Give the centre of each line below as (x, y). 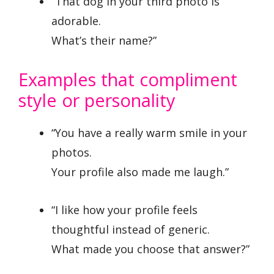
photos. (72, 152)
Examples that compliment (128, 79)
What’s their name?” (104, 40)
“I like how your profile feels (124, 210)
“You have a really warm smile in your (149, 132)
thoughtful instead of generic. (131, 230)
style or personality (97, 100)
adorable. (76, 20)
